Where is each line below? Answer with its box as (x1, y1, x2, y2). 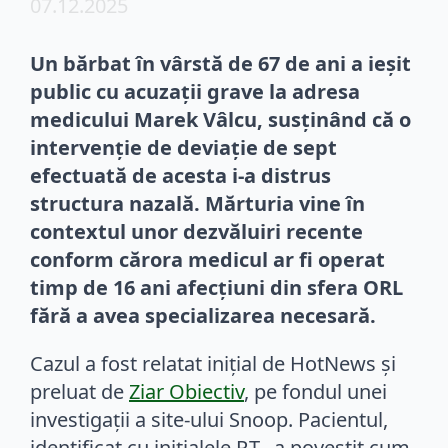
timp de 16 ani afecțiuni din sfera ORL (30, 273, 403, 301)
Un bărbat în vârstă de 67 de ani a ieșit (30, 49, 411, 77)
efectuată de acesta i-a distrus (30, 161, 331, 189)
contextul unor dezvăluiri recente (30, 217, 363, 245)
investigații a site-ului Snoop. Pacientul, (30, 405, 388, 433)
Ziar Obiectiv (129, 377, 244, 405)
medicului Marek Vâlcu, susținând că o (30, 105, 411, 133)
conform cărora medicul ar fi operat (30, 245, 385, 273)
